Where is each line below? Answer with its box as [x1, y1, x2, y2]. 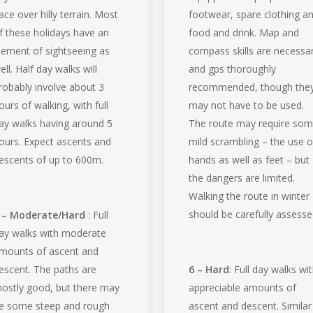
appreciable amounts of [189, 280, 297, 294]
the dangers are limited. [189, 170, 296, 184]
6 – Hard [189, 262, 230, 276]
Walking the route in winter [189, 189, 310, 203]
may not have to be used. [189, 98, 305, 112]
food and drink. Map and [189, 25, 300, 39]
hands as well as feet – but [189, 152, 310, 166]
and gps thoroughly [189, 61, 277, 75]
